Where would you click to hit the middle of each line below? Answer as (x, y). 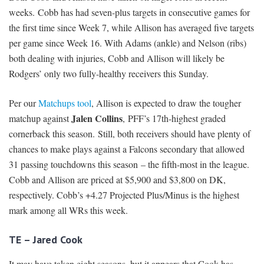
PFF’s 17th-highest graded (177, 118)
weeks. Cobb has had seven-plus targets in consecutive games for (129, 12)
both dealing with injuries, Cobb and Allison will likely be (117, 58)
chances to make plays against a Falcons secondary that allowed (127, 148)
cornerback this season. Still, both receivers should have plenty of (130, 133)
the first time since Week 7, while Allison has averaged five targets (131, 27)
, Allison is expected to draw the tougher (166, 103)
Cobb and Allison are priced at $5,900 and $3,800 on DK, (117, 179)
